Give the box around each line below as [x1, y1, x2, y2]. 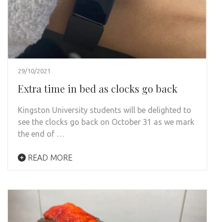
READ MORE [26, 153, 72, 162]
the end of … [18, 129, 64, 138]
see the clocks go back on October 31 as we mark [18, 117, 194, 126]
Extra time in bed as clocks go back [18, 81, 177, 95]
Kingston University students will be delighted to [18, 105, 191, 114]
